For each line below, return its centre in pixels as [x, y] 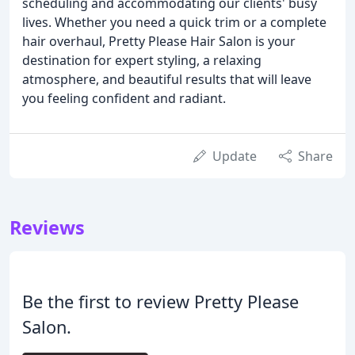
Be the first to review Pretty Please [160, 302]
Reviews [47, 228]
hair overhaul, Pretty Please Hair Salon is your [159, 42]
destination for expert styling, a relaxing [142, 61]
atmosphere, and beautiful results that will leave [167, 80]
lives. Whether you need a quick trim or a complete [174, 23]
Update [235, 157]
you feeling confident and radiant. [124, 99]
